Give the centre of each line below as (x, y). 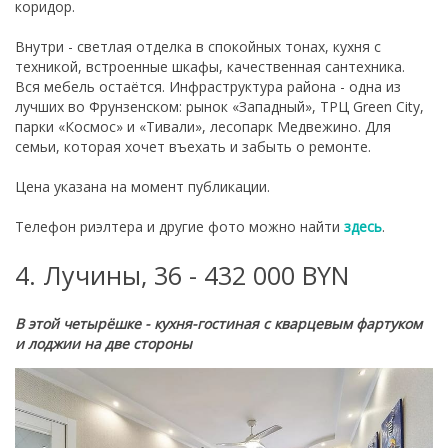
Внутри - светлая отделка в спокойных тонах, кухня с (198, 47)
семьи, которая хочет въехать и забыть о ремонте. (193, 147)
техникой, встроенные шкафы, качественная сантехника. (210, 67)
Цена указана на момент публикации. (142, 187)
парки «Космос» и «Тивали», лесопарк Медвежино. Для (203, 127)
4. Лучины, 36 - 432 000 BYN (182, 274)
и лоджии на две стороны (103, 343)
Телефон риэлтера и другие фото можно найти (179, 227)
